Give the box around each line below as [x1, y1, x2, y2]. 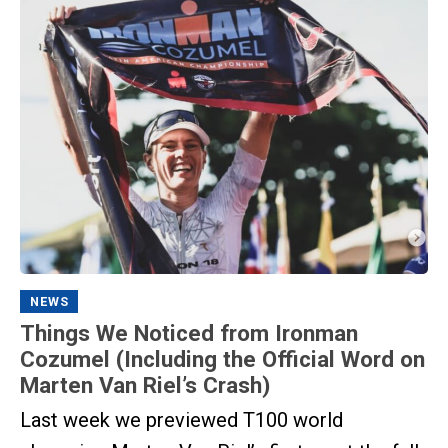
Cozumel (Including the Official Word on [20, 346, 425, 373]
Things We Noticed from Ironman [20, 320, 358, 347]
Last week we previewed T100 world [20, 407, 343, 432]
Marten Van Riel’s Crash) [20, 372, 270, 399]
